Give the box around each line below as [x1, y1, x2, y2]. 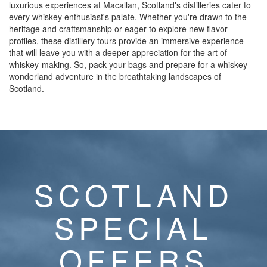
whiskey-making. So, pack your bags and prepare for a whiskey [9, 58, 247, 70]
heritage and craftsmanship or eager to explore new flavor [9, 23, 228, 35]
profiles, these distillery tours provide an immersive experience [9, 35, 244, 46]
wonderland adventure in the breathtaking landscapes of [9, 70, 221, 82]
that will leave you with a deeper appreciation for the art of [9, 46, 227, 58]
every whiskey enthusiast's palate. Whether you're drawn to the [9, 11, 247, 23]
